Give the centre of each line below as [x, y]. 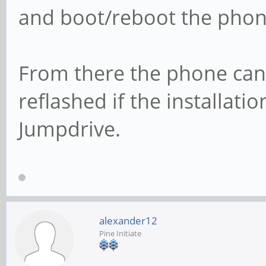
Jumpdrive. [69, 129]
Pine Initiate [120, 233]
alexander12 [128, 220]
